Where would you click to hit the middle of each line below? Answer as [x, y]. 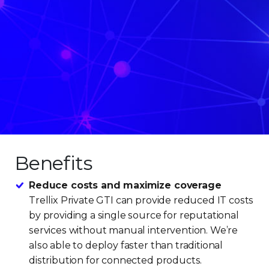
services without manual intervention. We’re [134, 230]
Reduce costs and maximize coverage [125, 185]
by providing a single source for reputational [134, 215]
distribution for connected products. [116, 260]
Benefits [53, 163]
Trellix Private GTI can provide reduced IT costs [141, 200]
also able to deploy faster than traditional [126, 245]
